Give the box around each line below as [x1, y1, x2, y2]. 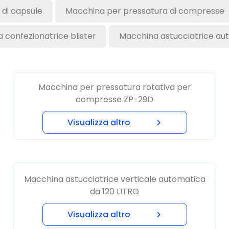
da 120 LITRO [90, 166, 139, 178]
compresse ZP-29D [76, 74, 153, 86]
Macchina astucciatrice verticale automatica [24, 154, 205, 166]
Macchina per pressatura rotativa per [38, 62, 191, 74]
